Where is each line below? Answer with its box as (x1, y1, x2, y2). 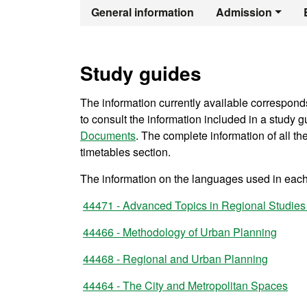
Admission (216, 4, 272, 20)
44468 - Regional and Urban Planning (83, 251, 268, 267)
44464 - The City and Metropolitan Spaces (83, 278, 288, 293)
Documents (80, 127, 136, 143)
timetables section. (80, 144, 171, 160)
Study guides (80, 59, 201, 87)
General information (91, 4, 194, 20)
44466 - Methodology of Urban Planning (83, 224, 277, 240)
